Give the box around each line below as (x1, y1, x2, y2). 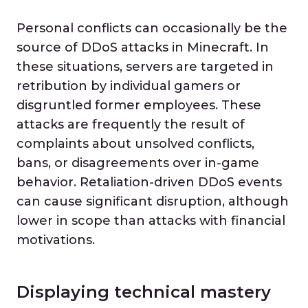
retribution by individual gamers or (16, 78, 241, 93)
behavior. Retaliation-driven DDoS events (16, 175, 282, 190)
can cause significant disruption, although (16, 194, 289, 209)
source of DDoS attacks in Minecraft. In (16, 40, 269, 55)
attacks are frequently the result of (16, 117, 245, 132)
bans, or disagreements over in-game (16, 155, 259, 170)
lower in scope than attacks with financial (16, 213, 285, 228)
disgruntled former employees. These (16, 98, 261, 113)
